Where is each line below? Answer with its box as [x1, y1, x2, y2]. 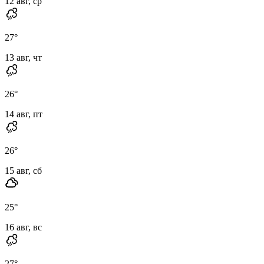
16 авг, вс [5, 222, 42, 232]
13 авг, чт [5, 52, 42, 62]
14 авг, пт [5, 108, 42, 119]
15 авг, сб [5, 165, 42, 176]
